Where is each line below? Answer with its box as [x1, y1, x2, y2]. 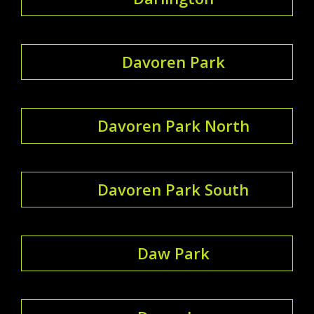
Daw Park [137, 242, 210, 264]
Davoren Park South [97, 178, 249, 200]
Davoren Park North [97, 114, 250, 136]
